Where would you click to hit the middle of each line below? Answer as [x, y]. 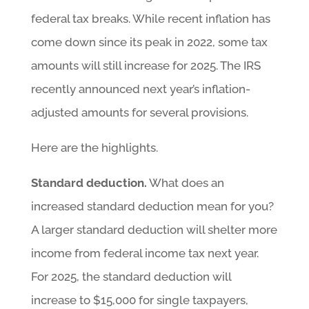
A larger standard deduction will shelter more [154, 229]
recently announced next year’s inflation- [140, 89]
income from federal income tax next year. [144, 253]
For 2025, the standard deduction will [131, 276]
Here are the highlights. [94, 147]
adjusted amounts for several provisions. [139, 112]
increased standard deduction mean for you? [152, 206]
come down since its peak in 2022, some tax [149, 42]
